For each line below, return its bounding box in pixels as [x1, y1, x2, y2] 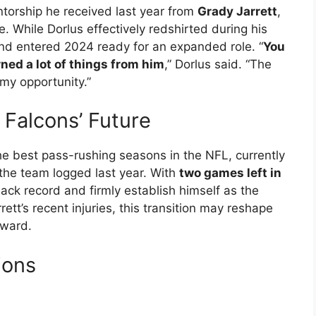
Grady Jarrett [197, 4, 277, 18]
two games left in [179, 166, 281, 181]
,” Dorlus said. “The [164, 56, 272, 71]
